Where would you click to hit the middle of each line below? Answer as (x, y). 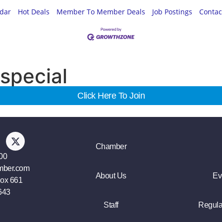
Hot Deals (34, 12)
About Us (111, 176)
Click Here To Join (111, 96)
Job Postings (172, 12)
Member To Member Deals (101, 12)
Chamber (111, 147)
